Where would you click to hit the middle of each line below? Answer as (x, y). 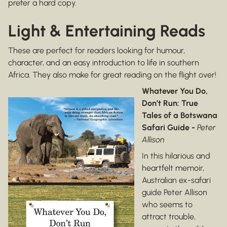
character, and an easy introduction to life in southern (104, 63)
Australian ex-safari (176, 180)
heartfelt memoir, (173, 168)
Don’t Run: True (170, 103)
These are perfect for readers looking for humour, (97, 51)
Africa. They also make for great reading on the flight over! (112, 75)
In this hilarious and (176, 156)
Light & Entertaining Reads (107, 31)
